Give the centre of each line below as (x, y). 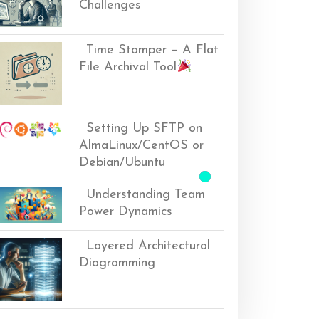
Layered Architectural (148, 246)
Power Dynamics (126, 211)
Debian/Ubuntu (122, 162)
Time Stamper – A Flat (153, 50)
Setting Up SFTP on (145, 128)
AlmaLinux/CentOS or (142, 145)
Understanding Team (146, 194)
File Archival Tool (128, 67)
